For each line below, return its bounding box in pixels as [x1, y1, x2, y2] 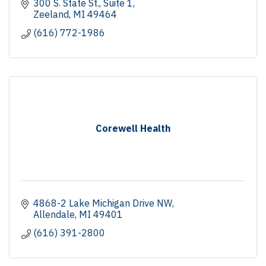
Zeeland [33, 8, 69, 20]
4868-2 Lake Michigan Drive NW [33, 197, 172, 209]
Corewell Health [96, 122, 170, 134]
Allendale [33, 208, 75, 220]
